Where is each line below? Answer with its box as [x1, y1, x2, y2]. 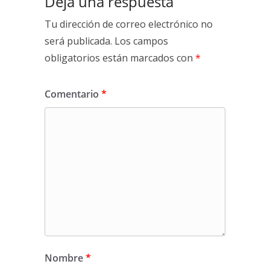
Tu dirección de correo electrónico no [45, 17, 213, 31]
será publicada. [45, 34, 112, 48]
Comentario [45, 87, 101, 101]
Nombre [45, 251, 86, 265]
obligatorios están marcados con [45, 51, 195, 64]
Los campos [115, 34, 168, 48]
